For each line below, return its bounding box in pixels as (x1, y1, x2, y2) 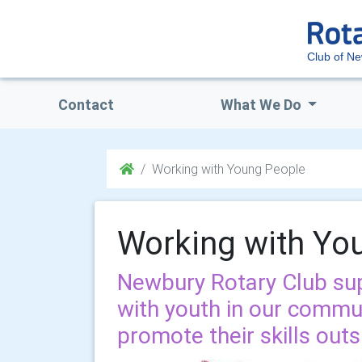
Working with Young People (152, 161, 305, 177)
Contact (57, 95, 114, 114)
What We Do (220, 95, 305, 114)
